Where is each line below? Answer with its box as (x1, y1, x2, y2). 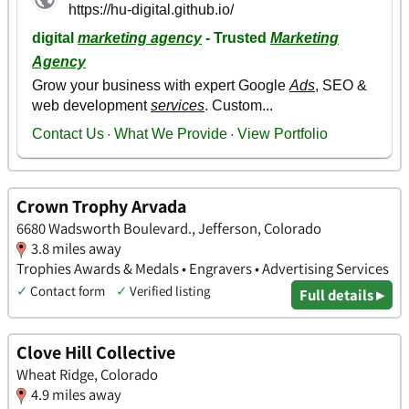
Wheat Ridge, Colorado (16, 364, 158, 385)
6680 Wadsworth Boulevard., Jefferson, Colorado (16, 217, 321, 238)
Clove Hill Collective (16, 341, 175, 365)
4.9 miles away (31, 384, 121, 405)
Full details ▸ (299, 284, 384, 305)
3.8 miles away (31, 237, 121, 258)
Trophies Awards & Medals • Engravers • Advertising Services (16, 257, 389, 278)
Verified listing (130, 281, 210, 299)
